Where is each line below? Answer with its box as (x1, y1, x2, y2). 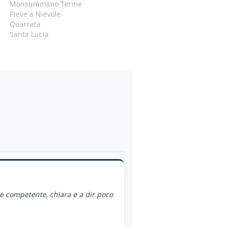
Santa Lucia (10, 29, 49, 39)
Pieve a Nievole (10, 9, 61, 19)
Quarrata (10, 19, 41, 29)
